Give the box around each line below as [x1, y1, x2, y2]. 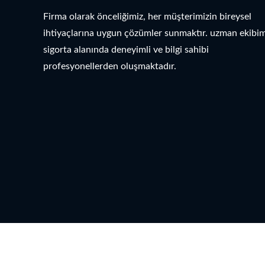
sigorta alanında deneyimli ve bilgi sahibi [43, 45, 209, 55]
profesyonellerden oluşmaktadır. [43, 62, 176, 72]
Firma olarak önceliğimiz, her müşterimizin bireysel [43, 12, 251, 22]
